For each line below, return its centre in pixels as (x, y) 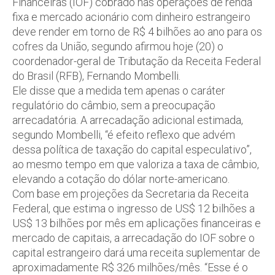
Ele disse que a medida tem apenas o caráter (119, 90)
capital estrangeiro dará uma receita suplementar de (136, 252)
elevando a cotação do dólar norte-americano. (121, 179)
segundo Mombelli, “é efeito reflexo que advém (124, 134)
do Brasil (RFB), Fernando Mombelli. (96, 76)
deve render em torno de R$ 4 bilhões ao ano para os (137, 31)
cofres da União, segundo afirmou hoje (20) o (118, 46)
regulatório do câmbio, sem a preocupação (114, 105)
